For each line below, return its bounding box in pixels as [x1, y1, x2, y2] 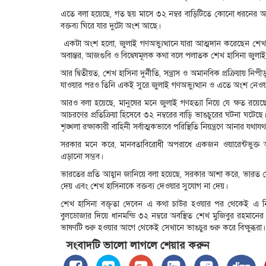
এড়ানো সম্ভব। [61, 151, 103, 161]
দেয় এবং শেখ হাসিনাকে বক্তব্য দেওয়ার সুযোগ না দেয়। [61, 180, 228, 191]
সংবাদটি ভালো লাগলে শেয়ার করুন [66, 238, 210, 252]
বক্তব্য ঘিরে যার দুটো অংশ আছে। [61, 20, 161, 31]
